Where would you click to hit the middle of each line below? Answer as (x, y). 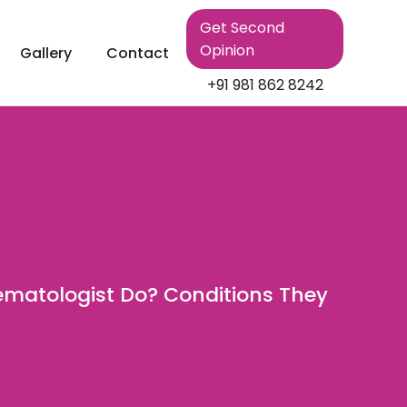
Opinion (228, 50)
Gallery (46, 53)
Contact (138, 53)
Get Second (243, 28)
